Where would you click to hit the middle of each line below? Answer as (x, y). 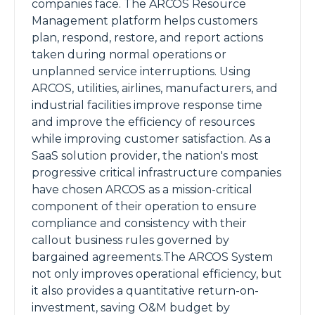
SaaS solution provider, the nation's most (145, 156)
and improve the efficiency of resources (143, 122)
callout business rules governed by (130, 240)
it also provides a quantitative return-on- (145, 291)
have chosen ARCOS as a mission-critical (142, 189)
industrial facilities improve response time (147, 105)
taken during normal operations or (129, 54)
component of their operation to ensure (144, 206)
